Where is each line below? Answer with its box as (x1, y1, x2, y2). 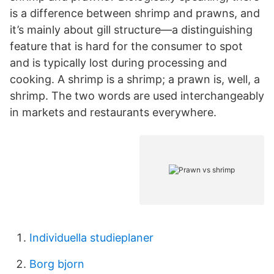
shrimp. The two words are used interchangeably (10, 89, 264, 102)
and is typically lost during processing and (10, 56, 227, 69)
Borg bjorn (29, 257, 84, 270)
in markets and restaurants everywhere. (10, 106, 217, 119)
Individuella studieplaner (29, 231, 154, 244)
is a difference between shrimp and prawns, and (10, 7, 260, 20)
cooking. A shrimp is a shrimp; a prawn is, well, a (10, 73, 260, 86)
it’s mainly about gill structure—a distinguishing (10, 23, 253, 36)
